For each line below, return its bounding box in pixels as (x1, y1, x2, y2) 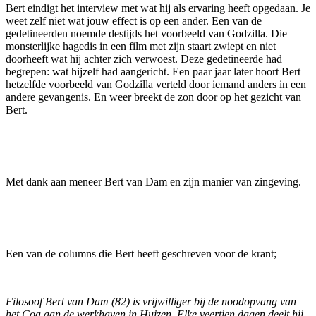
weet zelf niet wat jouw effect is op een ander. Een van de (6, 15, 262, 28)
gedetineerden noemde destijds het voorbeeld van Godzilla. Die (6, 28, 287, 40)
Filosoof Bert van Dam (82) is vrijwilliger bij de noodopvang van (6, 296, 296, 308)
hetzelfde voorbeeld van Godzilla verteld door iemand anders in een (6, 78, 306, 91)
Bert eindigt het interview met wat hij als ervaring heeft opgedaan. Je (6, 2, 310, 15)
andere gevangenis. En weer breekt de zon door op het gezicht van (6, 91, 301, 104)
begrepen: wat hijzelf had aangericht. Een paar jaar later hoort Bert (6, 66, 300, 78)
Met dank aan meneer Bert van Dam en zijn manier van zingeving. (6, 176, 301, 188)
